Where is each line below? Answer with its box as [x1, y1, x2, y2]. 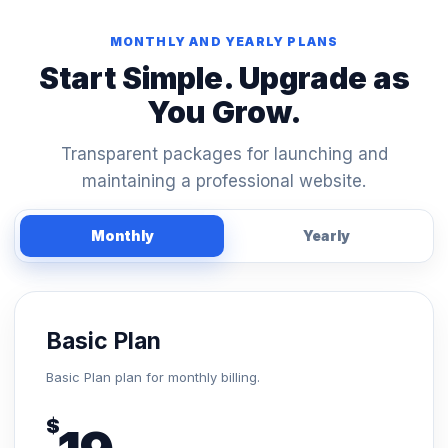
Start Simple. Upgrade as [38, 60, 410, 96]
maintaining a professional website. [82, 171, 366, 191]
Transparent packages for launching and [60, 144, 388, 164]
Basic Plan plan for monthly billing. [46, 369, 260, 385]
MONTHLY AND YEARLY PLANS [109, 34, 339, 49]
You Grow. [146, 94, 302, 130]
